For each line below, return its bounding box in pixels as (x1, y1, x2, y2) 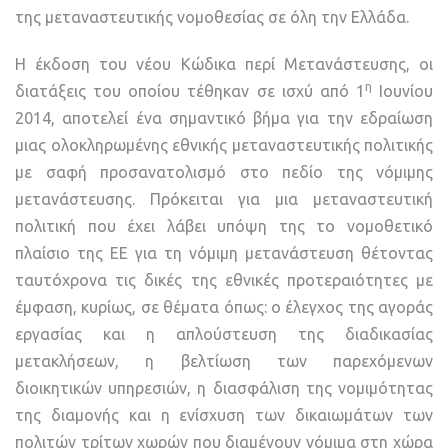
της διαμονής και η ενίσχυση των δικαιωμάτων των (15, 406, 433, 425)
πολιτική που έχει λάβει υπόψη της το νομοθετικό (15, 217, 433, 236)
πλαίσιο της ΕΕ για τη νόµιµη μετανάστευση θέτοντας (15, 244, 433, 263)
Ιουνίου (371, 82, 433, 101)
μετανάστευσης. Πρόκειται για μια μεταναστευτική (15, 190, 433, 209)
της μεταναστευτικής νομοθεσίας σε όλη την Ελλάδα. (15, 8, 409, 27)
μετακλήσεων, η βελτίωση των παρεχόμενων (15, 352, 433, 371)
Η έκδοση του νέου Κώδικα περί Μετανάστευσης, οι (15, 55, 433, 74)
